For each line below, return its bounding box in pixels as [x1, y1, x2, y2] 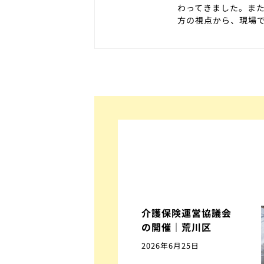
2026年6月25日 [141, 239, 199, 251]
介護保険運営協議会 [141, 205, 232, 220]
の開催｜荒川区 [141, 219, 212, 234]
